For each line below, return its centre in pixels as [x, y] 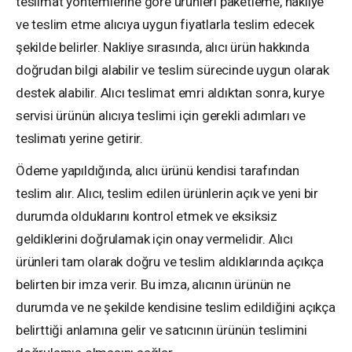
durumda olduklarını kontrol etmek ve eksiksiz [147, 216]
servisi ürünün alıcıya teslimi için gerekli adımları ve [161, 115]
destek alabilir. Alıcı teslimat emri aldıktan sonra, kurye [170, 93]
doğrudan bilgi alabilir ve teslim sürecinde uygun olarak [172, 70]
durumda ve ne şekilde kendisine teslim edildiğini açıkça [176, 307]
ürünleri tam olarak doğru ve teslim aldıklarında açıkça [170, 262]
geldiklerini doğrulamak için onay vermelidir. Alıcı [154, 239]
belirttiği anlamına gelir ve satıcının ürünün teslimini [161, 330]
